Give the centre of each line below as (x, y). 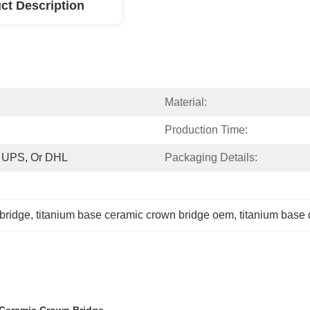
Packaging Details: (211, 157)
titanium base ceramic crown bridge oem (135, 215)
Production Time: (206, 130)
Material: (186, 102)
